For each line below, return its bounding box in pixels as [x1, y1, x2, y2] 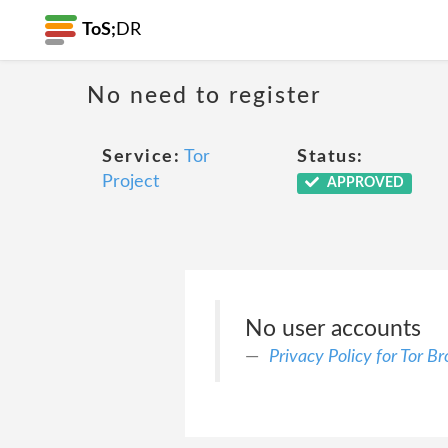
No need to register [87, 83, 321, 107]
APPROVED [323, 176, 404, 190]
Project [102, 173, 159, 191]
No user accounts [244, 317, 421, 340]
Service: [102, 148, 180, 166]
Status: [297, 148, 364, 166]
